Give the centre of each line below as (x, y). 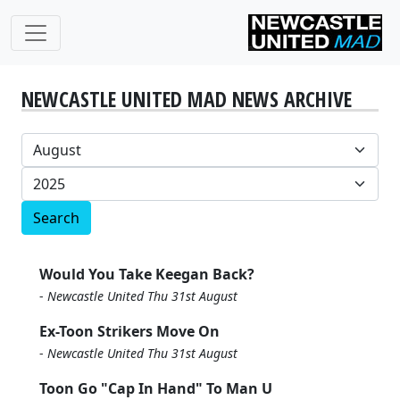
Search (56, 218)
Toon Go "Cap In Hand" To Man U (156, 388)
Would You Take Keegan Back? (147, 274)
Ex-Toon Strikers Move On (129, 331)
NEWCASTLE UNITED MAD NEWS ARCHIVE (187, 99)
